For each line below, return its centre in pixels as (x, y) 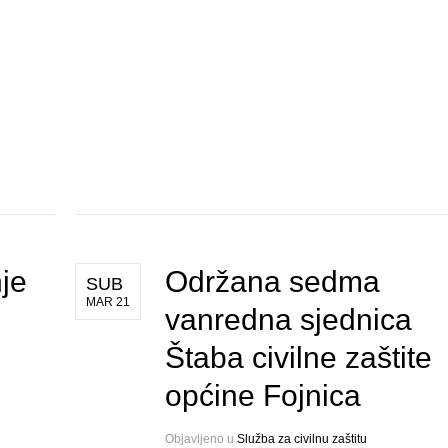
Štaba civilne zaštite (298, 358)
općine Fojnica (262, 396)
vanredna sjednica (288, 320)
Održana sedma (272, 282)
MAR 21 (107, 302)
